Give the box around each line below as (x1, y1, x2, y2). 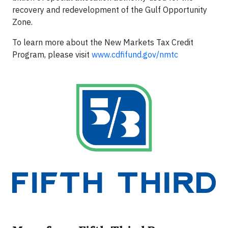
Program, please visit (12, 49, 92, 60)
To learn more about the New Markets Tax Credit (12, 37, 193, 47)
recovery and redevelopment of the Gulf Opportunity (12, 5, 207, 15)
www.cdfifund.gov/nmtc (92, 49, 178, 60)
